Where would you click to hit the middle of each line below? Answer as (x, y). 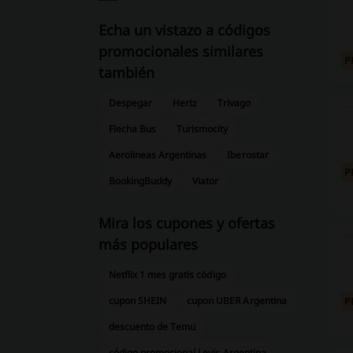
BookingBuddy (140, 181)
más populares (148, 244)
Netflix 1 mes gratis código (167, 275)
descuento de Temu (152, 327)
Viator (206, 181)
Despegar (130, 103)
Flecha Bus (132, 129)
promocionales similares (180, 51)
